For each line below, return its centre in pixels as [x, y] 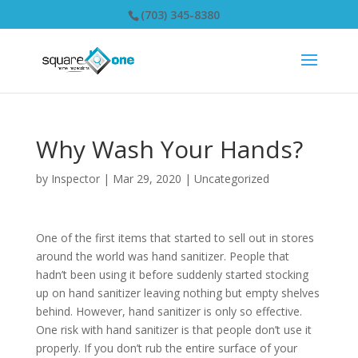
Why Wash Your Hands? [169, 149]
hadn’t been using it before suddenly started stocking [172, 274]
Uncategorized [231, 179]
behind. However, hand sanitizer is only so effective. [169, 311]
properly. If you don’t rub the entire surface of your [166, 348]
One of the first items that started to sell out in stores [175, 238]
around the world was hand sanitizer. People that [162, 256]
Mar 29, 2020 [147, 179]
